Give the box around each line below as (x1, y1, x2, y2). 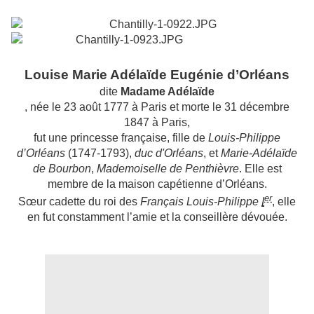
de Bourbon (32, 162, 91, 175)
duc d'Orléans (135, 146, 203, 159)
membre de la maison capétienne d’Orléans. (47, 177, 267, 190)
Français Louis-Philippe (140, 196, 261, 208)
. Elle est (238, 162, 282, 175)
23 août (64, 100, 101, 113)
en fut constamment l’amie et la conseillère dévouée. (27, 211, 287, 224)
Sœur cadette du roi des (18, 196, 140, 208)
